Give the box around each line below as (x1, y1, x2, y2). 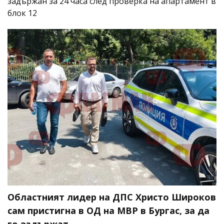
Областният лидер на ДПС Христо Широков (7, 191, 216, 203)
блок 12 (7, 7, 37, 19)
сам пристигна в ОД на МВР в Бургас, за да (7, 204, 209, 217)
